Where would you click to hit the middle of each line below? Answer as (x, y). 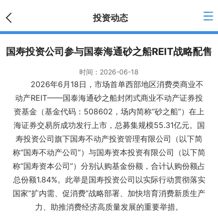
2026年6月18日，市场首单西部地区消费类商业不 (109, 84)
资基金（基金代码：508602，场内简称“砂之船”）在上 (109, 111)
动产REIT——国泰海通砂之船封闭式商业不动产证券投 (109, 98)
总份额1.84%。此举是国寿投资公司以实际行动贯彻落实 (109, 180)
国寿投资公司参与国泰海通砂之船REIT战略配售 (109, 52)
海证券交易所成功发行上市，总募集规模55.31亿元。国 (109, 125)
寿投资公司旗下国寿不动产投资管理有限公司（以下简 (109, 139)
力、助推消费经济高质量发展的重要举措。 (109, 207)
